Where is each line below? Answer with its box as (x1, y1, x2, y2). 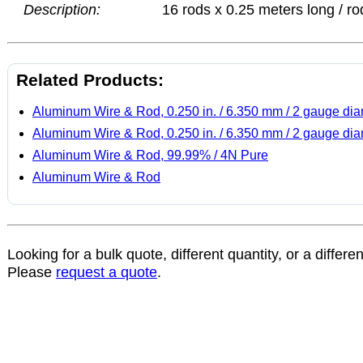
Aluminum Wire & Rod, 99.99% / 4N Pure (32, 148, 268, 162)
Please (7, 264, 56, 280)
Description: (23, 2, 100, 18)
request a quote (56, 264, 157, 280)
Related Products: (16, 70, 164, 89)
